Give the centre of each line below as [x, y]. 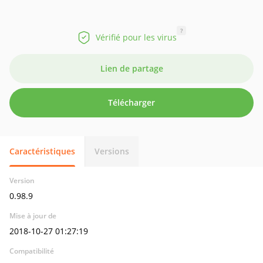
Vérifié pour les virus [136, 37]
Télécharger [131, 102]
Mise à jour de [33, 216]
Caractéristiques [42, 151]
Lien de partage [131, 68]
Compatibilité [32, 251]
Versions [112, 151]
